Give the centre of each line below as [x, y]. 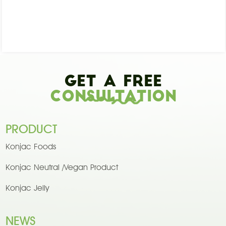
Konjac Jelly [27, 188]
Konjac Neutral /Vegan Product [62, 167]
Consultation [113, 98]
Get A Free [113, 83]
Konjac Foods [31, 147]
